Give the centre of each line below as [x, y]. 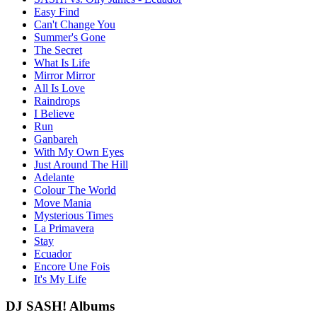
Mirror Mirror [64, 75]
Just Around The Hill [81, 164]
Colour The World [75, 190]
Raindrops [57, 100]
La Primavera [64, 228]
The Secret [58, 50]
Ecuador [53, 253]
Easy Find [57, 11]
